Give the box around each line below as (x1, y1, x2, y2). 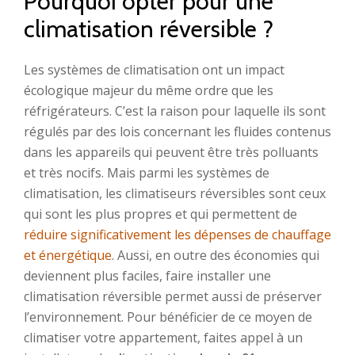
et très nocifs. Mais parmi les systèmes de (24, 164, 269, 181)
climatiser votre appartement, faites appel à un (24, 329, 303, 346)
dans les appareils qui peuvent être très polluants (24, 143, 319, 161)
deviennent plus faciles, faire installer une (24, 267, 271, 284)
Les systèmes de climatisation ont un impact (24, 61, 284, 78)
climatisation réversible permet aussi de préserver (24, 288, 322, 305)
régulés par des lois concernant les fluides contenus (24, 123, 331, 140)
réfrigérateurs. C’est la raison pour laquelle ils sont (24, 102, 326, 120)
